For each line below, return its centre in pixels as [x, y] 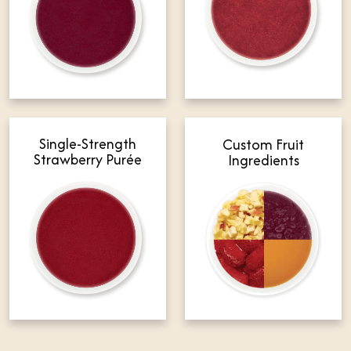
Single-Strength [88, 144]
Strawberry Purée [88, 160]
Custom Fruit [263, 145]
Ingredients [263, 161]
